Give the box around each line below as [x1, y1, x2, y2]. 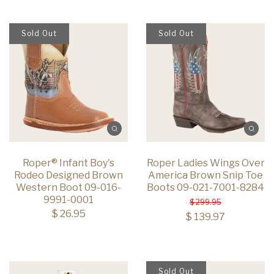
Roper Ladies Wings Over [146, 157, 265, 169]
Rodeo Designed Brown [14, 169, 123, 182]
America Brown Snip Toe [148, 169, 263, 182]
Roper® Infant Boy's [23, 157, 114, 169]
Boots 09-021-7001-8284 [147, 182, 264, 194]
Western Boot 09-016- [16, 182, 121, 194]
